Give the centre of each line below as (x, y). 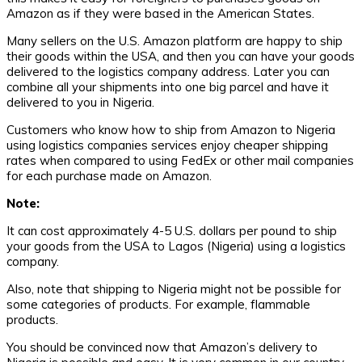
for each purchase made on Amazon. (109, 176)
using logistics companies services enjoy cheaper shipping (167, 145)
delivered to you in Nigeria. (80, 103)
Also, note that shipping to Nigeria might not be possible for (174, 289)
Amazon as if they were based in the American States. (160, 14)
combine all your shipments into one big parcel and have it (168, 87)
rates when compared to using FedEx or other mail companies (180, 161)
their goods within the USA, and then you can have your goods (181, 57)
